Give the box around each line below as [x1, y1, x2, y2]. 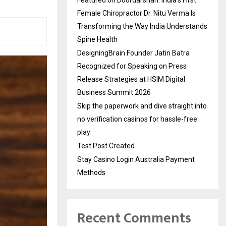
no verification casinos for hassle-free [77, 115, 197, 124]
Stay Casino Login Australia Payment [77, 155, 195, 164]
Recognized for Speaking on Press [77, 62, 187, 71]
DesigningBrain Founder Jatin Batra [77, 49, 190, 58]
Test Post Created [77, 142, 135, 150]
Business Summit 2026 [77, 88, 151, 97]
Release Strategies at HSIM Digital [77, 75, 185, 84]
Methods [77, 168, 105, 177]
